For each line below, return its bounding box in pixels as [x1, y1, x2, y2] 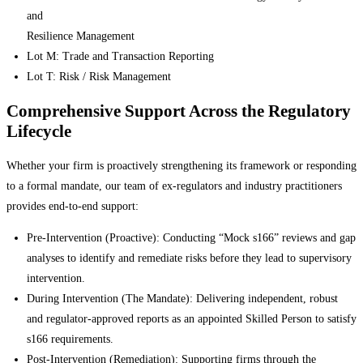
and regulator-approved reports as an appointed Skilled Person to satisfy [27, 313, 357, 326]
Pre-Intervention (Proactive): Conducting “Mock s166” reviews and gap [27, 232, 356, 245]
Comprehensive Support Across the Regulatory [6, 100, 351, 121]
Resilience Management [27, 30, 135, 43]
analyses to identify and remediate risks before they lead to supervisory [27, 252, 352, 265]
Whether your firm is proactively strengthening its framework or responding [6, 160, 357, 173]
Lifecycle [6, 121, 71, 141]
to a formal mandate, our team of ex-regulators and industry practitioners [6, 180, 342, 193]
